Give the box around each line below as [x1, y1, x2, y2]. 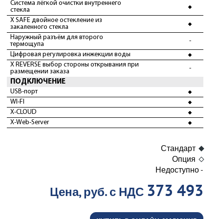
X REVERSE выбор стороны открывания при [10, 61, 139, 68]
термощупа [10, 41, 44, 48]
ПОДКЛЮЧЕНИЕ [10, 78, 66, 86]
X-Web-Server [10, 119, 49, 126]
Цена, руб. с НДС [50, 184, 147, 199]
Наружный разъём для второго [10, 34, 103, 41]
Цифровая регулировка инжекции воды [10, 51, 131, 58]
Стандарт [161, 143, 199, 153]
